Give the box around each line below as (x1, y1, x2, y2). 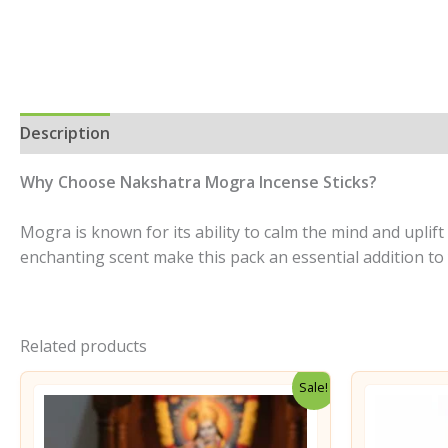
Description (20, 121, 110, 144)
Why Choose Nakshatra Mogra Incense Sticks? (20, 170, 377, 193)
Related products (20, 335, 147, 358)
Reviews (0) (327, 121, 416, 144)
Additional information (130, 121, 307, 144)
